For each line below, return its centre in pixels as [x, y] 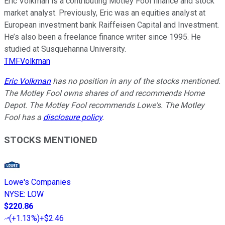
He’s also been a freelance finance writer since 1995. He [102, 37]
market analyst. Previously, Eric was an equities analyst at [105, 13]
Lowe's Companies [37, 182]
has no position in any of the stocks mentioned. [136, 81]
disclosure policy [73, 118]
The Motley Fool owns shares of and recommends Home [104, 93]
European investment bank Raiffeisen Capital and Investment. [111, 25]
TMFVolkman [27, 61]
